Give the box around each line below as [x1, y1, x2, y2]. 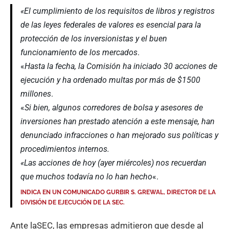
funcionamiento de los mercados [20, 48, 138, 58]
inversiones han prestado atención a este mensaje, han [20, 117, 215, 127]
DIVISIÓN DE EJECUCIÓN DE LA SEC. [20, 199, 125, 207]
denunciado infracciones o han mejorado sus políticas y [20, 130, 218, 141]
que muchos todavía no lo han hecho [20, 172, 152, 182]
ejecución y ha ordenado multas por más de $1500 [20, 75, 200, 85]
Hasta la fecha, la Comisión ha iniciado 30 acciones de [25, 61, 217, 72]
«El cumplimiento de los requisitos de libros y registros [20, 6, 215, 16]
